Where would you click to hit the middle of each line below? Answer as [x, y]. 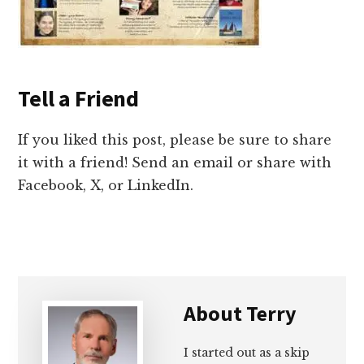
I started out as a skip [247, 353]
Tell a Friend [78, 99]
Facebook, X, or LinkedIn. [106, 186]
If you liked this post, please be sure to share [175, 140]
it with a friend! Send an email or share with [175, 163]
